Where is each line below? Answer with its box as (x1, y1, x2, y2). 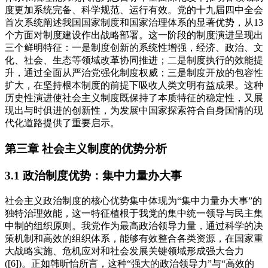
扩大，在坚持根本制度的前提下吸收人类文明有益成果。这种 (5, 80, 263, 91)
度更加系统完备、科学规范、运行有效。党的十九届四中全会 (5, 5, 263, 16)
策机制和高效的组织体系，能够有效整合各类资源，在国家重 (5, 233, 263, 243)
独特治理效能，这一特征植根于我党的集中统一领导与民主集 (5, 208, 263, 218)
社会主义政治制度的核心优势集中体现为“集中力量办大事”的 (5, 195, 262, 206)
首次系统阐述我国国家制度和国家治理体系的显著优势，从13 (5, 17, 263, 28)
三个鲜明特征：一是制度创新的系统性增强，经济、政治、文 (5, 42, 263, 53)
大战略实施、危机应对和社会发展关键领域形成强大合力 (5, 245, 244, 256)
